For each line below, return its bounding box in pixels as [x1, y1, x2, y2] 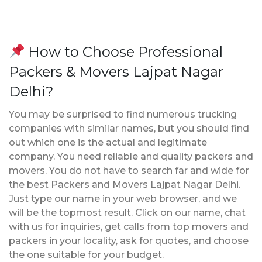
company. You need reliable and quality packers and [9, 150, 253, 162]
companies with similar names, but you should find [9, 122, 249, 134]
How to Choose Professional [25, 43, 223, 60]
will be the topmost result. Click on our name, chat [9, 206, 246, 218]
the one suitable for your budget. [9, 249, 164, 260]
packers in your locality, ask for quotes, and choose [9, 235, 249, 246]
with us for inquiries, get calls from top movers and [9, 220, 249, 232]
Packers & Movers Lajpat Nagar [9, 63, 223, 80]
